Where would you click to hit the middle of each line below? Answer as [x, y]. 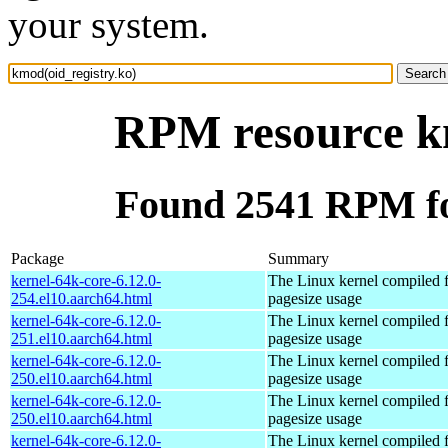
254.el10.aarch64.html [81, 298]
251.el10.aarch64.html [81, 338]
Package [37, 258]
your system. [108, 24]
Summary [298, 258]
